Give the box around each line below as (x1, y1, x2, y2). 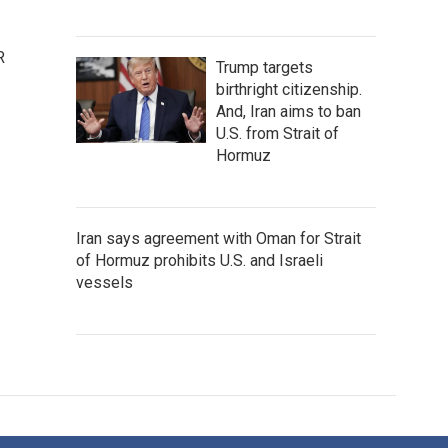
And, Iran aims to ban (216, 102, 361, 121)
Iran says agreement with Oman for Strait (76, 229, 361, 248)
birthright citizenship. (216, 80, 362, 99)
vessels (76, 273, 133, 292)
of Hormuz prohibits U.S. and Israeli (76, 251, 323, 270)
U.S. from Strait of (216, 124, 339, 143)
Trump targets (216, 58, 313, 77)
